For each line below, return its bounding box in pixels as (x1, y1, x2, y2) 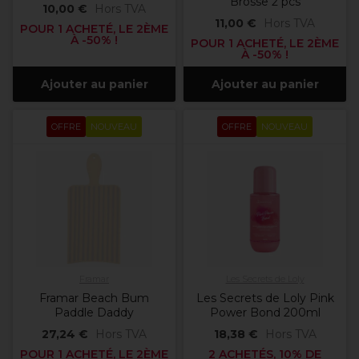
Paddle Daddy (54, 305, 134, 321)
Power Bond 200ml (209, 305, 321, 321)
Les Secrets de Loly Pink (196, 291, 334, 306)
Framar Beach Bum (39, 291, 149, 306)
